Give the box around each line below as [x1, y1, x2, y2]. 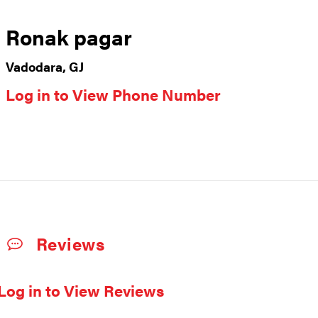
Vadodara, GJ [5, 57, 84, 76]
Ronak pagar [5, 21, 132, 53]
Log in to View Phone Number [5, 83, 221, 106]
